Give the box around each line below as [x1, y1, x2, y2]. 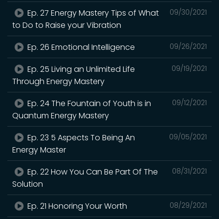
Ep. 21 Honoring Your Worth [25, 200, 128, 212]
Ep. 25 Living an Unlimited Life [25, 63, 135, 75]
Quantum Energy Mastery [12, 109, 109, 121]
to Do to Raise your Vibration [12, 19, 121, 31]
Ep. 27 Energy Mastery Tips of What [25, 7, 159, 19]
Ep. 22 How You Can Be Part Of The [25, 166, 158, 177]
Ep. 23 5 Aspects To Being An [25, 131, 135, 143]
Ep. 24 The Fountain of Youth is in [25, 97, 152, 109]
